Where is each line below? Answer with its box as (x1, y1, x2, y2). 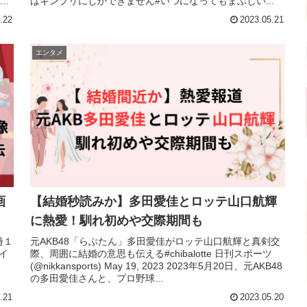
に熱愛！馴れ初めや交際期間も (30, 213, 203, 228)
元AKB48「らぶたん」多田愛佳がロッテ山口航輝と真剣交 (30, 236, 280, 247)
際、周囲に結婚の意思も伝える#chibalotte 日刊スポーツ (30, 248, 272, 260)
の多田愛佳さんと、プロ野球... (30, 273, 163, 284)
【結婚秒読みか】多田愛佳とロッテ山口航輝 (30, 194, 277, 208)
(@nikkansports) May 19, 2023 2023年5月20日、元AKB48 (30, 260, 282, 272)
